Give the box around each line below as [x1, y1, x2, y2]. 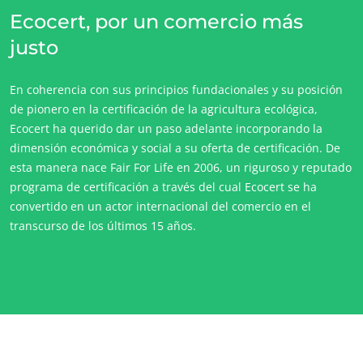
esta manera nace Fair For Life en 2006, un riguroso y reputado [10, 159, 352, 175]
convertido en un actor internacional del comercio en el [10, 198, 311, 214]
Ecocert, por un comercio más [10, 9, 303, 33]
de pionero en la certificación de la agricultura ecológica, [10, 100, 318, 117]
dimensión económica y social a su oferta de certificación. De [10, 139, 340, 156]
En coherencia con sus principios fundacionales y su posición [10, 81, 343, 97]
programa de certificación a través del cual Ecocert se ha [10, 178, 317, 194]
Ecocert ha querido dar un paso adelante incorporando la [10, 120, 322, 136]
